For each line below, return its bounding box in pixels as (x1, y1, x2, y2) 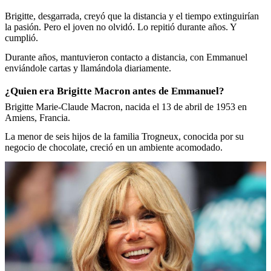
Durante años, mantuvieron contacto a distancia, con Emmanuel (5, 51, 247, 62)
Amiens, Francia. (5, 112, 73, 123)
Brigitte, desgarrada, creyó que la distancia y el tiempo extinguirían (5, 11, 259, 21)
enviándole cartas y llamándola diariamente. (5, 62, 171, 73)
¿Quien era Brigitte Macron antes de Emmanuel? (5, 85, 224, 97)
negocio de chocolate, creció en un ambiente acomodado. (5, 142, 223, 153)
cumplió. (5, 33, 38, 43)
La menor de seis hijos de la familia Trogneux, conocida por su (5, 131, 244, 142)
